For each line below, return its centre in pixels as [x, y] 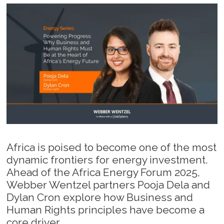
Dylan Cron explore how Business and [100, 197]
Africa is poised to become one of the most [112, 147]
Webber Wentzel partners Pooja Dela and [108, 184]
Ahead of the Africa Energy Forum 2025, [103, 172]
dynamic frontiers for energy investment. [107, 159]
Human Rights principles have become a [106, 209]
